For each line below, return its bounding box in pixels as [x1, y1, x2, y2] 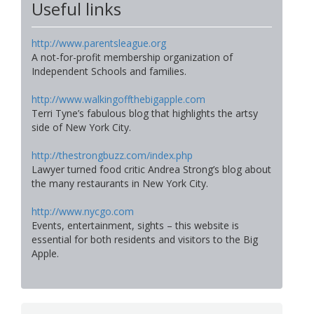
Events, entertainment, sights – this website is [32, 219, 239, 233]
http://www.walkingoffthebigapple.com [32, 93, 205, 107]
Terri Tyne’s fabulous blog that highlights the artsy [32, 107, 258, 121]
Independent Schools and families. [32, 64, 186, 78]
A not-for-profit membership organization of [32, 50, 233, 64]
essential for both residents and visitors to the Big [32, 233, 258, 247]
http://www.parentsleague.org [32, 36, 166, 50]
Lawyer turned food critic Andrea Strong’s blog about [32, 163, 271, 177]
